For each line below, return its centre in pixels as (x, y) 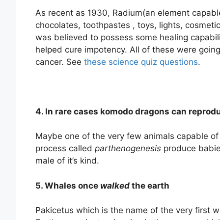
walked (115, 185)
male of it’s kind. (67, 161)
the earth (150, 185)
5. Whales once (68, 185)
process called (65, 149)
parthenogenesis (128, 149)
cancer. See (60, 62)
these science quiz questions (141, 62)
